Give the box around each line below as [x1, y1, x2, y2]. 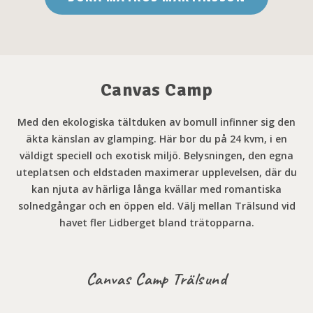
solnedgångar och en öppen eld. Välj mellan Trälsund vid [17, 199, 296, 212]
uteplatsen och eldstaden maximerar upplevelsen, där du [16, 166, 297, 179]
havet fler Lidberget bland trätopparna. [59, 216, 254, 229]
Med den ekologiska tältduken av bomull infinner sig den [17, 115, 296, 129]
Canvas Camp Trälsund [86, 268, 227, 289]
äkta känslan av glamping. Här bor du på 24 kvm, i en [26, 132, 287, 145]
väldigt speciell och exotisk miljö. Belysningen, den [20, 149, 269, 162]
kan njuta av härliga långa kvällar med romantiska [31, 182, 282, 196]
